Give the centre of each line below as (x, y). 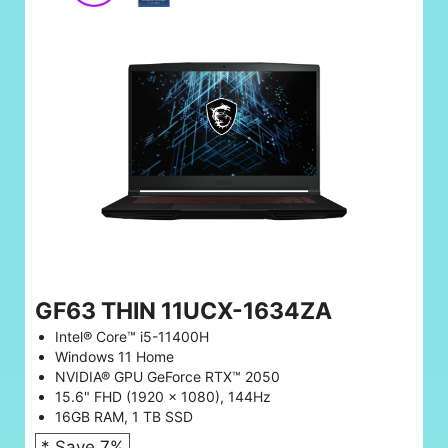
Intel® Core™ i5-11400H (132, 336)
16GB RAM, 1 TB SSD (124, 416)
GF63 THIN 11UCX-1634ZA (183, 310)
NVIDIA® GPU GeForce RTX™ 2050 (167, 376)
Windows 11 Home (114, 356)
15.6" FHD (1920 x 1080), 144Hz (163, 396)
